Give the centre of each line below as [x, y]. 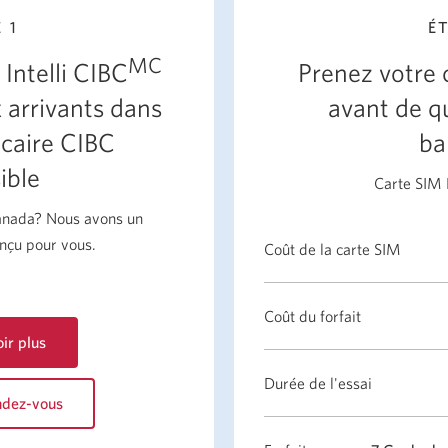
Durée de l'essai [317, 383]
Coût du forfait [312, 316]
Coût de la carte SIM [332, 249]
